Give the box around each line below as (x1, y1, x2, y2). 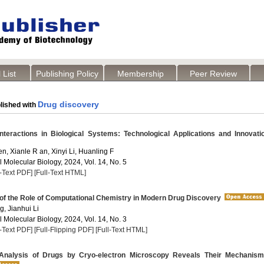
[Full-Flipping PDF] (34, 226, 94, 234)
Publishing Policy (36, 69, 98, 78)
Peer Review (190, 69, 237, 78)
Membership (117, 69, 164, 78)
